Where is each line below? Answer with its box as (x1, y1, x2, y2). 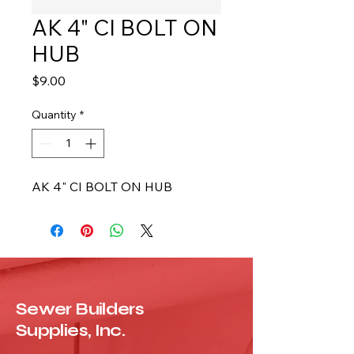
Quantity (32, 107, 77, 122)
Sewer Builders (16, 299, 145, 319)
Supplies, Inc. (16, 321, 126, 341)
